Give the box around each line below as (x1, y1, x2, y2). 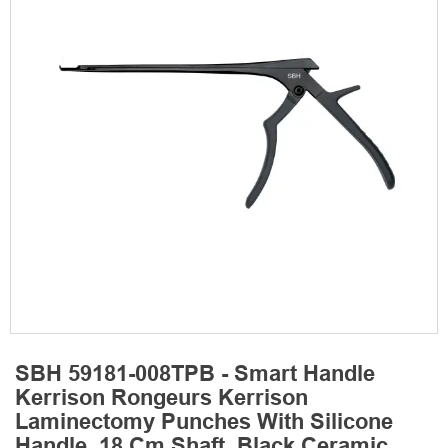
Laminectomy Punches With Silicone (15, 413, 393, 435)
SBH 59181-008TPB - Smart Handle (15, 365, 375, 387)
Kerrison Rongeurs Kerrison (15, 389, 308, 411)
